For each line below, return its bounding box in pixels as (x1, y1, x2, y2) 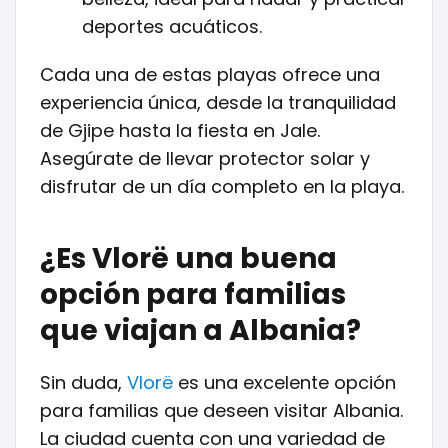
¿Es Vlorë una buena (40, 239, 337, 278)
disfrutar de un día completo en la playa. (40, 174, 404, 199)
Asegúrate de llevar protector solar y (40, 146, 370, 171)
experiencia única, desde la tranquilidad (40, 90, 396, 115)
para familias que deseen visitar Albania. (40, 398, 403, 423)
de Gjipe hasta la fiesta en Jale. (40, 118, 320, 143)
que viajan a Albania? (40, 311, 361, 350)
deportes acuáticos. (82, 14, 262, 39)
